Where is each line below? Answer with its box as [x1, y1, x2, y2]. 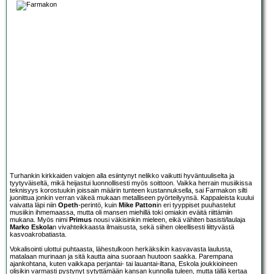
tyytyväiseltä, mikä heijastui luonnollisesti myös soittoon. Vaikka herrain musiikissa [10, 179, 252, 187]
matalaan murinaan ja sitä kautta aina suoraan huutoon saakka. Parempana [10, 253, 233, 261]
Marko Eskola [10, 223, 53, 231]
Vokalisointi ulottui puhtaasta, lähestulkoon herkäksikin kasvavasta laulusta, [10, 245, 232, 253]
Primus [69, 216, 92, 224]
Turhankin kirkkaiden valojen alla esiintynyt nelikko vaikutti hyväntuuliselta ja [10, 172, 234, 180]
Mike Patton [119, 201, 157, 209]
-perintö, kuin [78, 201, 119, 209]
